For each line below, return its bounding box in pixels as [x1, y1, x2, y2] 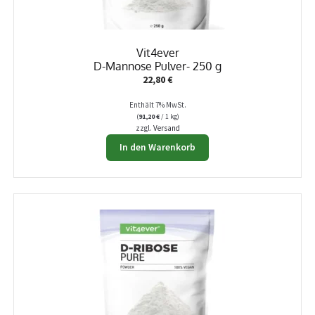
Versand [153, 122, 180, 133]
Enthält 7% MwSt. [129, 99, 186, 110]
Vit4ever [136, 44, 179, 60]
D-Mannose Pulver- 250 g [94, 58, 221, 73]
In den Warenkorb [120, 141, 195, 154]
